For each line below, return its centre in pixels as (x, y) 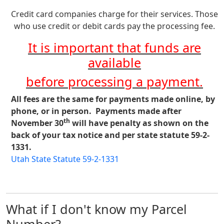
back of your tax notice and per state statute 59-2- (110, 135)
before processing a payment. (114, 81)
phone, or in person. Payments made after (96, 111)
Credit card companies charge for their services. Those (114, 14)
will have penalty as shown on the (139, 123)
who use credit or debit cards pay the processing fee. (114, 26)
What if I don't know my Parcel (96, 209)
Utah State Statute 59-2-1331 (65, 159)
